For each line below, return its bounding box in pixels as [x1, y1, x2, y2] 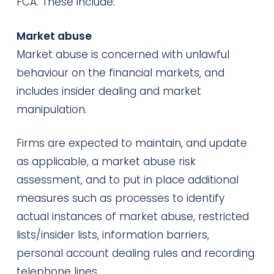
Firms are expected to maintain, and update [16, 136, 247, 150]
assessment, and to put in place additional [16, 172, 239, 187]
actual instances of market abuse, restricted [16, 209, 249, 224]
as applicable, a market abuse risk [16, 154, 196, 169]
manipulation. [16, 102, 87, 117]
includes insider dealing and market [16, 83, 201, 98]
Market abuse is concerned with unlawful [16, 46, 229, 62]
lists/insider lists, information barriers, [16, 228, 209, 242]
